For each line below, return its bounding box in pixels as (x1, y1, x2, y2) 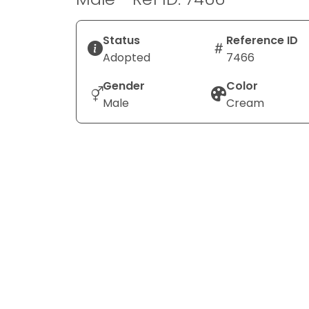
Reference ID (226, 32, 298, 48)
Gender (103, 77, 145, 94)
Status (103, 32, 140, 48)
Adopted (103, 49, 150, 66)
